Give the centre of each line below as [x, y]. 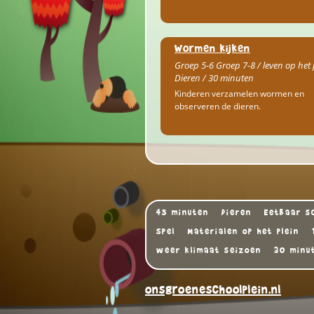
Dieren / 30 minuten [214, 78]
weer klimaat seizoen [209, 250]
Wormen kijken [212, 48]
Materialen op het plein [244, 231]
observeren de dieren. [218, 106]
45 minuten [183, 212]
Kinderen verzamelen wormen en [239, 94]
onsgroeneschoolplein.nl [213, 289]
